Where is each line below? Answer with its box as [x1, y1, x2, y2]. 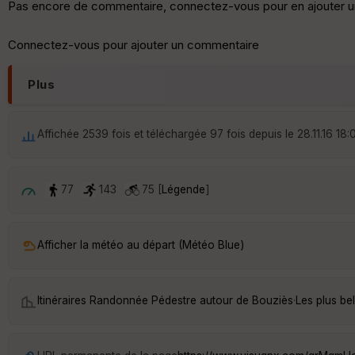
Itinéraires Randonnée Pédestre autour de [37, 294, 252, 307]
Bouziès [252, 294, 293, 307]
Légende [162, 182, 205, 196]
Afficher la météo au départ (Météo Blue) [37, 239, 244, 252]
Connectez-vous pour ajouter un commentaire [8, 36, 259, 52]
